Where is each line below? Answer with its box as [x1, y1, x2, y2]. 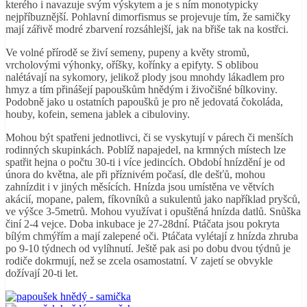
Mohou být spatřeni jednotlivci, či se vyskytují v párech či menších [5, 132, 293, 144]
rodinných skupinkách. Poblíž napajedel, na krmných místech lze [5, 144, 286, 156]
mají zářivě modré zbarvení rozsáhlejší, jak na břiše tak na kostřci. [5, 23, 288, 36]
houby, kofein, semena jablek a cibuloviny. [5, 108, 190, 121]
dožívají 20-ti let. [5, 267, 78, 280]
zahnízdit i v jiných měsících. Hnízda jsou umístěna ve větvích [5, 181, 274, 193]
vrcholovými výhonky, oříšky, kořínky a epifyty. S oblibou [5, 59, 258, 71]
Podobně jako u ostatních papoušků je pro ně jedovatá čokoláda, [5, 96, 283, 108]
